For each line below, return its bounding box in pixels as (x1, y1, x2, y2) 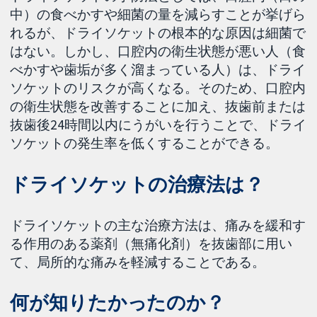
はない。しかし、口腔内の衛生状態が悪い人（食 (10, 42, 306, 59)
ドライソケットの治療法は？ (10, 172, 264, 196)
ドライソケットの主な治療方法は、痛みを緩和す (10, 216, 306, 234)
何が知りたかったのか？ (10, 291, 225, 315)
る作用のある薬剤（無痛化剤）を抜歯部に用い (10, 234, 293, 252)
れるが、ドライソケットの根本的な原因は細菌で (10, 23, 306, 41)
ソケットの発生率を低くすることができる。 (10, 134, 279, 151)
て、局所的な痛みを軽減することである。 (10, 253, 266, 270)
